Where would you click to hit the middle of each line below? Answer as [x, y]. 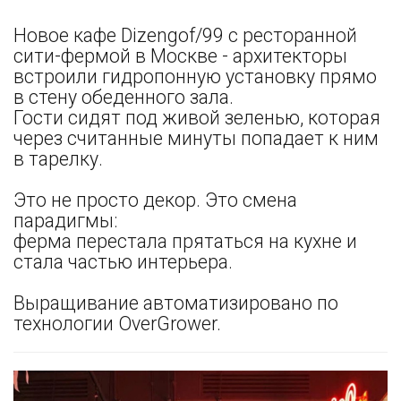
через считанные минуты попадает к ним [196, 138]
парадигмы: [65, 221]
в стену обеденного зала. [124, 97]
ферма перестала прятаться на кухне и [185, 241]
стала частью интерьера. [123, 262]
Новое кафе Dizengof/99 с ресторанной [185, 35]
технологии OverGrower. [117, 324]
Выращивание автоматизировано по [176, 303]
